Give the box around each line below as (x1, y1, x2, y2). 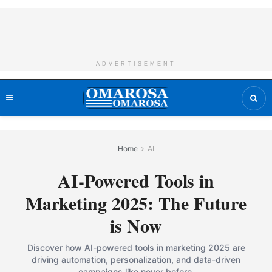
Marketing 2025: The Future (25, 189, 247, 216)
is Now (110, 212, 162, 239)
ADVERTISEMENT (96, 61, 176, 67)
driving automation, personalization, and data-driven (32, 254, 240, 265)
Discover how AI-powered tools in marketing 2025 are (27, 242, 245, 253)
